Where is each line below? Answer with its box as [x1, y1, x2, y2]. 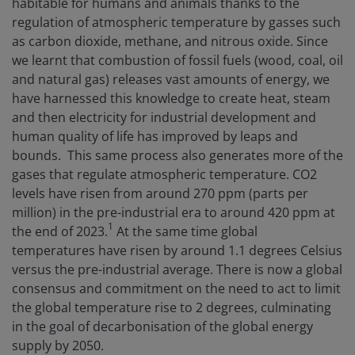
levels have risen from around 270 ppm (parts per [12, 185, 308, 203]
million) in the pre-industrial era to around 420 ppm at [12, 204, 335, 222]
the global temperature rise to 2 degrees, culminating [12, 299, 331, 317]
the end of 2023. [12, 223, 108, 241]
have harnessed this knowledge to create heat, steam [12, 90, 330, 108]
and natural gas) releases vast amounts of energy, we [12, 71, 330, 89]
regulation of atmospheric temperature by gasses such [12, 13, 341, 32]
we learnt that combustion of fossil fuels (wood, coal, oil [12, 52, 343, 70]
